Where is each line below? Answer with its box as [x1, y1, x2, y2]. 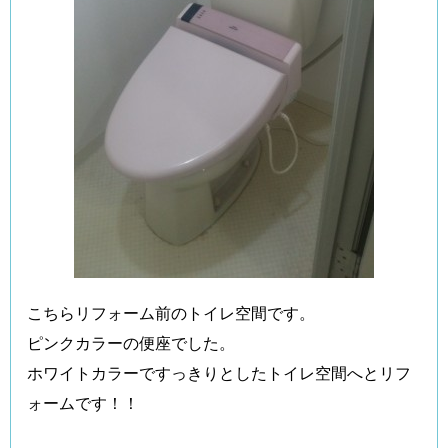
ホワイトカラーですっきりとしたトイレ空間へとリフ [27, 362, 411, 383]
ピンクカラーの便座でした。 [27, 332, 235, 353]
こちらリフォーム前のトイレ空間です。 [27, 302, 315, 323]
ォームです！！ [27, 392, 139, 413]
